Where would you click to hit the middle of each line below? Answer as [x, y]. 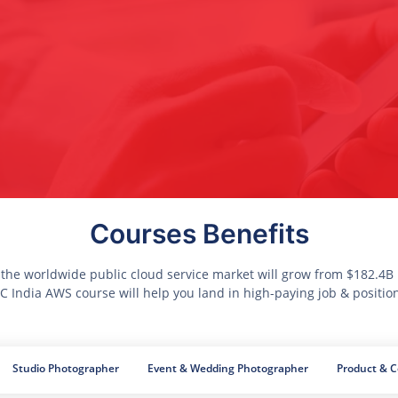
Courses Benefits [199, 233]
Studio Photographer [65, 368]
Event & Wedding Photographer [227, 368]
